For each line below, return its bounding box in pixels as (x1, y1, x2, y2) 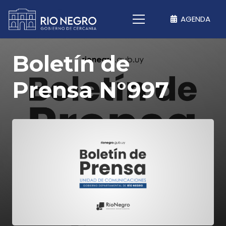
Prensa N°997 (12, 76, 169, 103)
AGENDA (181, 14, 211, 24)
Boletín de (12, 50, 130, 77)
